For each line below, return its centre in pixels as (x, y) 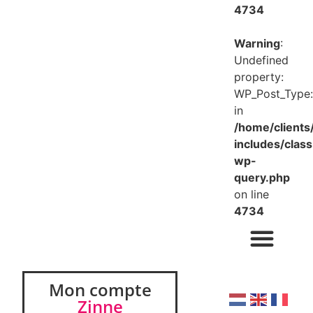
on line (251, 194)
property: (259, 77)
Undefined (261, 60)
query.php (262, 177)
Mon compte (100, 290)
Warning (257, 43)
